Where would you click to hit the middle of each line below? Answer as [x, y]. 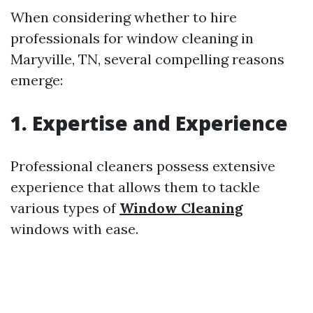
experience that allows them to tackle [135, 187]
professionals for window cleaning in [132, 38]
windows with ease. [74, 229]
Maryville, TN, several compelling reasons [147, 59]
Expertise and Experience [160, 123]
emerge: [37, 80]
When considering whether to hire [124, 17]
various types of [65, 208]
